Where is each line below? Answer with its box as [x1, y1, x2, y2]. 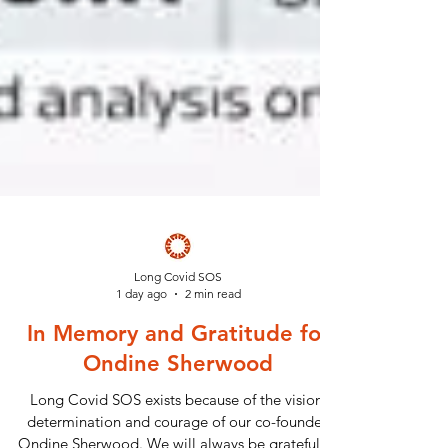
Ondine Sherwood [83, 386, 273, 414]
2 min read [184, 322, 241, 338]
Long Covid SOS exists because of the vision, [29, 426, 327, 446]
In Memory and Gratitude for [26, 356, 330, 384]
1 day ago [115, 322, 167, 338]
